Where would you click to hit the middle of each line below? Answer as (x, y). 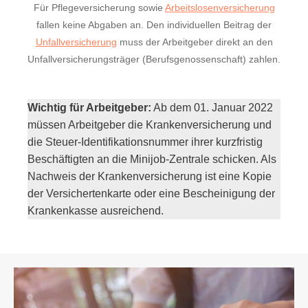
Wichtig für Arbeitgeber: (89, 107)
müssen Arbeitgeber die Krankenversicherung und (150, 124)
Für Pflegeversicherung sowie (99, 7)
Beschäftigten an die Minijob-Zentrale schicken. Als (152, 159)
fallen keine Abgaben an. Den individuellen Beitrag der (154, 24)
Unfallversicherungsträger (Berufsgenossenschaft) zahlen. (154, 59)
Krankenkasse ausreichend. (96, 210)
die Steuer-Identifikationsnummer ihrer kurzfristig (145, 142)
